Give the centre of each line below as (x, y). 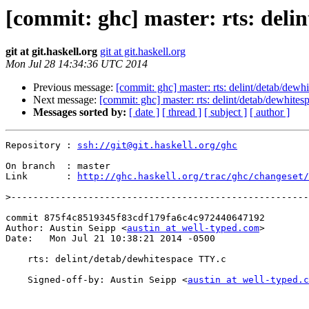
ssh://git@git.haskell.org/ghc (157, 146)
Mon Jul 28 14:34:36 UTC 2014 (77, 64)
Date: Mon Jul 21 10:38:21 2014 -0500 (110, 239)
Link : (41, 177)
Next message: (66, 100)
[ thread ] (182, 112)
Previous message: (74, 88)
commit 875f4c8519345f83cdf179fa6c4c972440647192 (135, 218)
